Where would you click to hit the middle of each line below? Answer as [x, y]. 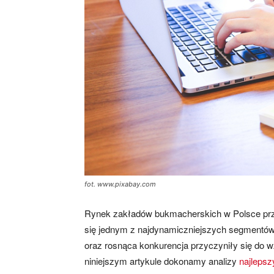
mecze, [235, 43]
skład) [232, 92]
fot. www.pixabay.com [120, 184]
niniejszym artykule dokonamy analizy [162, 261]
